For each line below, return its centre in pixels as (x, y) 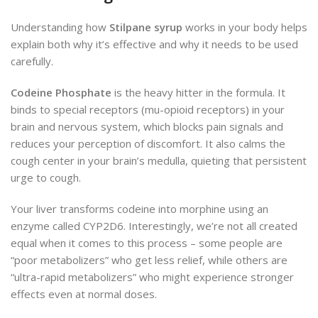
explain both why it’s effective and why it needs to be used (154, 44)
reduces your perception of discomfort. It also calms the (148, 143)
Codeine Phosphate (61, 92)
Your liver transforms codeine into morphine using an (139, 208)
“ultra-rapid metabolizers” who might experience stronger (152, 276)
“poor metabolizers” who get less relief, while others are (149, 259)
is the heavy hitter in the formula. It (198, 92)
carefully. (32, 61)
